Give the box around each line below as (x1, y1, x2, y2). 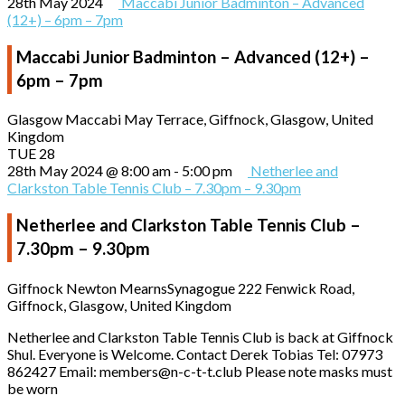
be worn (7, 379, 58, 397)
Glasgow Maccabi (7, 110, 124, 128)
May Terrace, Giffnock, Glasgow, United (124, 110, 373, 128)
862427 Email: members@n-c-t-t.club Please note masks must (7, 362, 392, 380)
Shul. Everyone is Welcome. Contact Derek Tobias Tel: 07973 (7, 344, 382, 363)
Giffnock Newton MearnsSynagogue (7, 278, 238, 297)
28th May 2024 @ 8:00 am (7, 162, 171, 180)
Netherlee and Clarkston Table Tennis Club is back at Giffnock (7, 327, 393, 345)
